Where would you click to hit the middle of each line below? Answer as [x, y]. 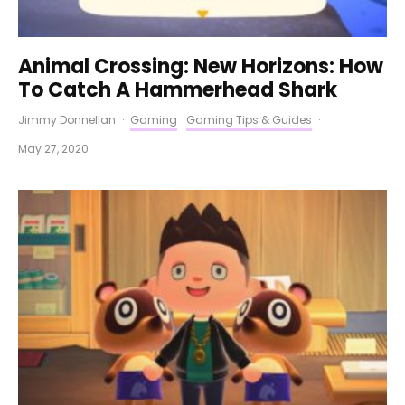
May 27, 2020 [53, 149]
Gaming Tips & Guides [249, 120]
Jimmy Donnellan [67, 120]
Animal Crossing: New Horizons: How [201, 67]
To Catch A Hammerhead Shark [178, 90]
